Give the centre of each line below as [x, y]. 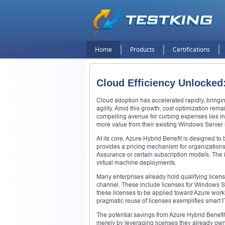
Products [142, 49]
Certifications [191, 49]
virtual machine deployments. [136, 162]
